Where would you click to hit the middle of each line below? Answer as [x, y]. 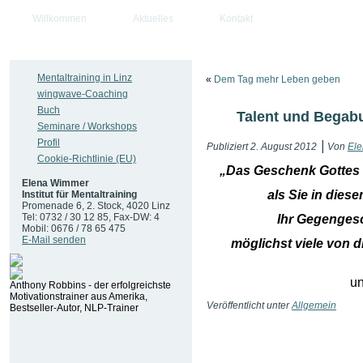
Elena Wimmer [56, 183]
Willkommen [60, 19]
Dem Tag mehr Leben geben [277, 79]
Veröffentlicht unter [248, 305]
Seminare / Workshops [87, 126]
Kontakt [236, 19]
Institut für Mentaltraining [79, 194]
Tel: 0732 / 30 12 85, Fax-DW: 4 [91, 217]
